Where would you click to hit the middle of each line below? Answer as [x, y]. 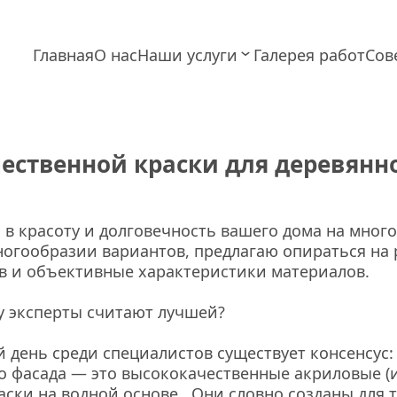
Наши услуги [187, 55]
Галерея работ [309, 55]
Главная [63, 55]
